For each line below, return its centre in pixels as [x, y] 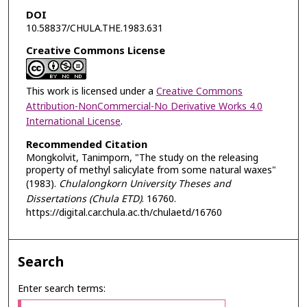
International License [73, 121]
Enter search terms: [62, 288]
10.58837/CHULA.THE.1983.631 [94, 28]
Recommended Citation [86, 145]
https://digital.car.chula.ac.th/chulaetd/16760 [124, 213]
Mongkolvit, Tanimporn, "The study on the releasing [142, 158]
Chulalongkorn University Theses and [145, 184]
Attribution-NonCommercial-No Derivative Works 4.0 [144, 106]
